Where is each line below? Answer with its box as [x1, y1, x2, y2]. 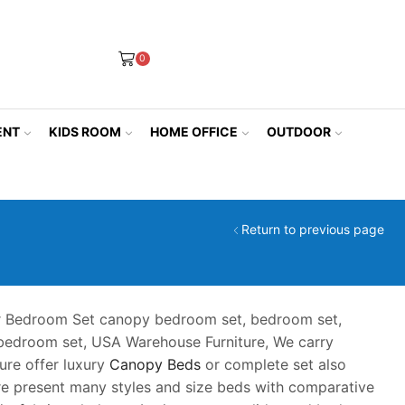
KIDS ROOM [48, 123, 121, 139]
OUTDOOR [266, 123, 331, 139]
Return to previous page [240, 221, 384, 238]
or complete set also [201, 355, 347, 374]
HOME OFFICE [149, 123, 238, 139]
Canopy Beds [109, 355, 202, 374]
